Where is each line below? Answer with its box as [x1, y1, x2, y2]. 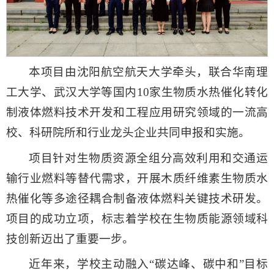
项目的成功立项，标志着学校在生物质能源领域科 [6, 212, 268, 225]
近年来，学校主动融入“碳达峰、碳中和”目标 [29, 257, 268, 271]
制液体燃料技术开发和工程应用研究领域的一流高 [6, 106, 268, 119]
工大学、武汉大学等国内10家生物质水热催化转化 [6, 86, 268, 99]
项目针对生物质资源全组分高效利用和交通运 [29, 151, 268, 165]
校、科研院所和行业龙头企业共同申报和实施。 [6, 126, 250, 139]
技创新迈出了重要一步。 [6, 232, 134, 245]
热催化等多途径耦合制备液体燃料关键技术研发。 [6, 191, 268, 205]
